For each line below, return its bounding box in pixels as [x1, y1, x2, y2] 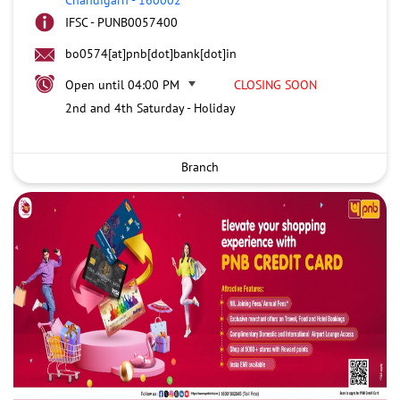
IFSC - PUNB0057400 [65, 13, 178, 30]
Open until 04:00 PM [65, 76, 179, 93]
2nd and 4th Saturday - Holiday [65, 99, 236, 116]
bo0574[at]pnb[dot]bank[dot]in [65, 45, 237, 62]
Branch [181, 158, 219, 175]
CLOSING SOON [234, 76, 317, 93]
